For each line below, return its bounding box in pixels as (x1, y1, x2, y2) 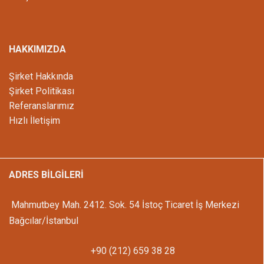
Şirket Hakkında (9, 71, 73, 82)
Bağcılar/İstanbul (9, 214, 78, 226)
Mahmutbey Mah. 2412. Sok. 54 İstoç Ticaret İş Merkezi (9, 199, 239, 210)
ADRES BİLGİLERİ (9, 169, 84, 181)
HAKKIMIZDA (9, 44, 66, 55)
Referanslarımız (9, 100, 74, 112)
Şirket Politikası (9, 85, 74, 97)
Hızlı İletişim (9, 115, 60, 127)
